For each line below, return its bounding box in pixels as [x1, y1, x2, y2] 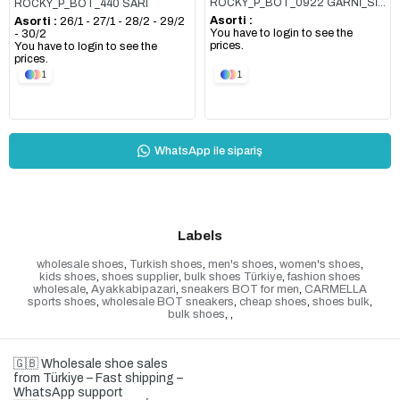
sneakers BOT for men [181, 282, 299, 296]
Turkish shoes [129, 257, 203, 271]
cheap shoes [239, 295, 307, 308]
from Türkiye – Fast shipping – [13, 371, 183, 385]
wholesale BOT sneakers [102, 295, 234, 308]
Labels [178, 228, 222, 243]
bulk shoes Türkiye [184, 270, 282, 283]
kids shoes [39, 270, 96, 283]
